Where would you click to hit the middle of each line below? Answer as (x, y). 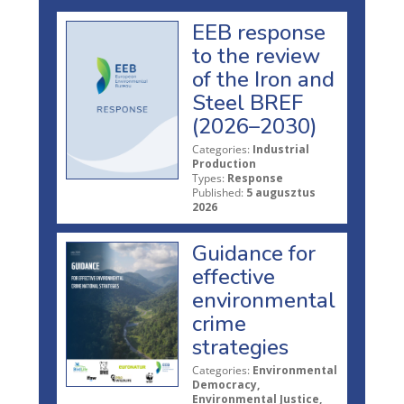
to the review (256, 55)
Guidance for (254, 253)
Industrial (281, 149)
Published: (218, 192)
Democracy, (226, 384)
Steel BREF (248, 102)
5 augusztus (281, 192)
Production (224, 163)
